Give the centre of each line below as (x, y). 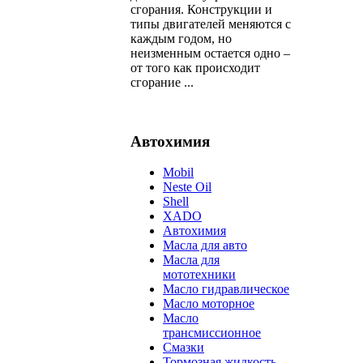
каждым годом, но (181, 38)
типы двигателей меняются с (211, 23)
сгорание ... (162, 82)
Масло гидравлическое (226, 289)
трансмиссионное (212, 333)
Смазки (184, 348)
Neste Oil (187, 187)
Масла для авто (205, 246)
